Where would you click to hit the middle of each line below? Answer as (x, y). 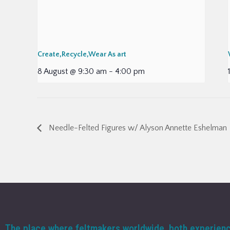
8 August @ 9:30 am (72, 71)
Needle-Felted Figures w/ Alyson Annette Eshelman (137, 128)
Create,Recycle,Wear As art (82, 54)
